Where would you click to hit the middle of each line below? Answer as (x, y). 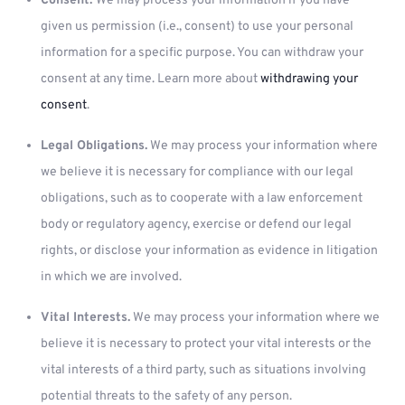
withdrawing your (309, 79)
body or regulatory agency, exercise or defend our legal (196, 225)
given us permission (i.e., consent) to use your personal (197, 27)
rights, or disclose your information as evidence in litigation (209, 251)
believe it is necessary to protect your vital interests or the (206, 344)
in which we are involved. (111, 277)
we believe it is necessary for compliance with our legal (197, 172)
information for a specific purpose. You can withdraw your (202, 53)
